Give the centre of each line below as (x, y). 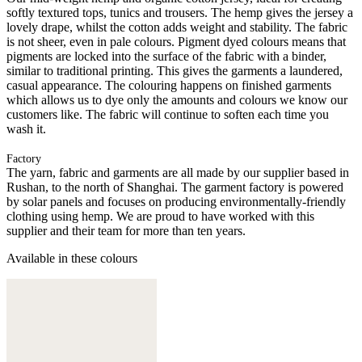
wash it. (26, 128)
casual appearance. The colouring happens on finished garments (169, 85)
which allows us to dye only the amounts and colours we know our (177, 99)
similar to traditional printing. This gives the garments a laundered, (175, 70)
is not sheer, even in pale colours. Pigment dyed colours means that (176, 41)
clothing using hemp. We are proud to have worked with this (160, 216)
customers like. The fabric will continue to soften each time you (168, 114)
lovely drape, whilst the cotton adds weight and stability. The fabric (177, 27)
